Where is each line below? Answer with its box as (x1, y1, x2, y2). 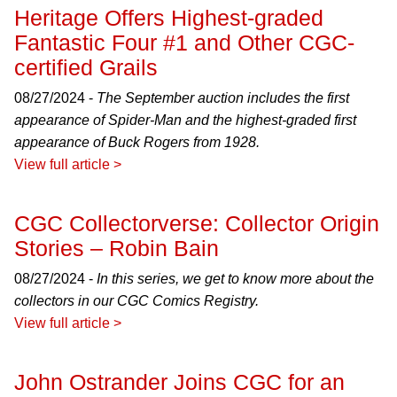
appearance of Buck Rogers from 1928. (14, 135, 260, 150)
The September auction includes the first (97, 90, 349, 105)
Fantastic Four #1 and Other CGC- (14, 30, 354, 55)
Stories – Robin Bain (14, 236, 219, 261)
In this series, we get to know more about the (97, 271, 374, 286)
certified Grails (14, 55, 158, 80)
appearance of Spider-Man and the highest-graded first (14, 113, 356, 128)
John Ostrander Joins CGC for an (14, 370, 345, 394)
